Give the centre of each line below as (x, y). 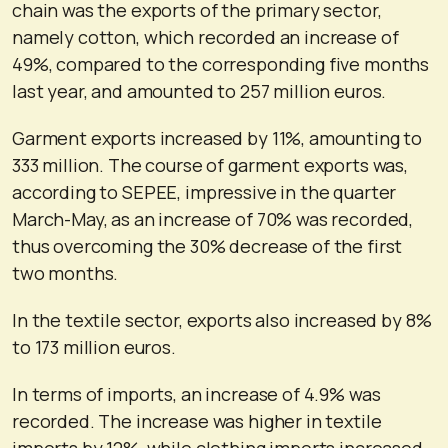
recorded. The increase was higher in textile (197, 420)
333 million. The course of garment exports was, (210, 164)
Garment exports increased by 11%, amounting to (217, 137)
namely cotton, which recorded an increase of (205, 36)
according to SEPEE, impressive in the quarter (204, 191)
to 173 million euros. (94, 346)
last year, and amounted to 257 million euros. (199, 90)
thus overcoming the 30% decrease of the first (207, 245)
